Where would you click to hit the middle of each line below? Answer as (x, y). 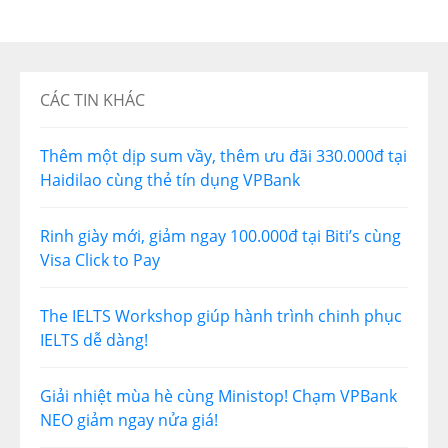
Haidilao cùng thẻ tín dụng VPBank (170, 179)
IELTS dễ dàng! (94, 339)
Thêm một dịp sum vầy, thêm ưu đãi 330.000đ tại (223, 155)
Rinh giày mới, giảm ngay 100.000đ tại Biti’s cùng (220, 235)
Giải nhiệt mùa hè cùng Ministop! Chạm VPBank (218, 395)
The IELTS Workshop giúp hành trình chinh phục (221, 315)
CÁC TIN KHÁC (92, 99)
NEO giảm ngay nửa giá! (129, 419)
